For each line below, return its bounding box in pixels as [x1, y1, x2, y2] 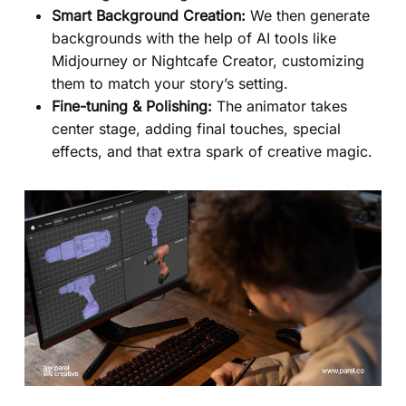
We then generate [245, 5, 370, 24]
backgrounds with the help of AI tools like [51, 28, 336, 47]
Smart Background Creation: [51, 5, 246, 24]
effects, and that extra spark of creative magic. [51, 141, 372, 160]
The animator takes [211, 96, 347, 115]
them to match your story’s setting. [51, 73, 288, 92]
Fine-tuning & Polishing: [51, 96, 212, 115]
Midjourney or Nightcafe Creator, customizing [51, 51, 364, 70]
